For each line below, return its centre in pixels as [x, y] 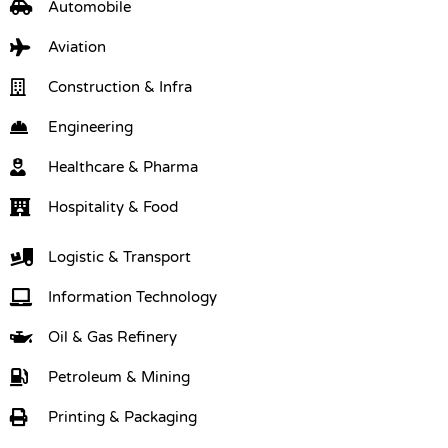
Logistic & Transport [119, 256]
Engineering [90, 126]
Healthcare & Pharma [122, 166]
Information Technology [132, 296]
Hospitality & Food [112, 206]
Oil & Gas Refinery [112, 336]
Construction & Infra [119, 86]
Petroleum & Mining [118, 376]
